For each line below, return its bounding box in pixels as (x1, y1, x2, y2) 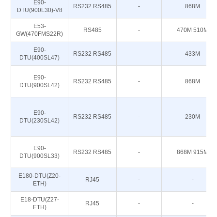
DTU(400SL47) (19, 54, 60, 61)
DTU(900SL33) (19, 153, 60, 159)
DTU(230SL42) (19, 117, 60, 124)
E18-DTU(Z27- (20, 196, 59, 203)
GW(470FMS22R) (16, 31, 63, 37)
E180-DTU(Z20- (18, 172, 61, 179)
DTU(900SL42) (19, 82, 60, 89)
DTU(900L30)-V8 (16, 7, 62, 14)
